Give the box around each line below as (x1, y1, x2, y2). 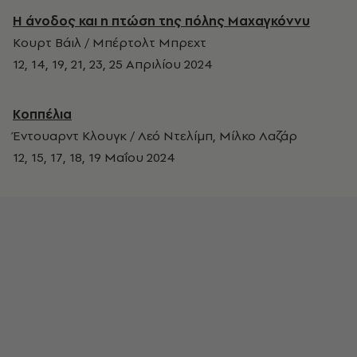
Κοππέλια (13, 105, 72, 124)
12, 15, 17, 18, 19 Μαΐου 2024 (13, 148, 175, 167)
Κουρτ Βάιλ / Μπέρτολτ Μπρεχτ (13, 33, 206, 52)
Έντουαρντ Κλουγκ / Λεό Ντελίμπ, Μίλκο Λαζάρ (13, 127, 297, 145)
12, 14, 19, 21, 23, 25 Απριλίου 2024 (13, 55, 213, 73)
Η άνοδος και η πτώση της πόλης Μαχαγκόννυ (13, 12, 310, 30)
